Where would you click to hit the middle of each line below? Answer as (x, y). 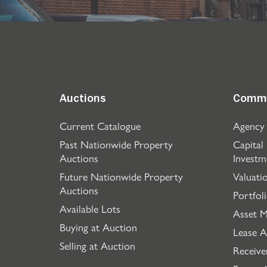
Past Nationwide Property (116, 144)
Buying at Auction (98, 227)
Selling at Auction (97, 245)
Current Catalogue (100, 125)
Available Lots (90, 208)
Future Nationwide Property (121, 176)
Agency (249, 125)
